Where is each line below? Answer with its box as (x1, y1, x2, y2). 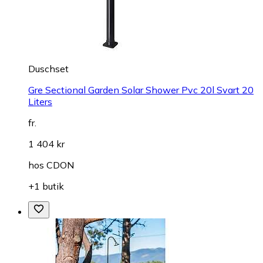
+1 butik (28, 180, 64, 192)
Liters (28, 95, 52, 107)
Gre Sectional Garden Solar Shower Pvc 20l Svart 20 (28, 83, 254, 96)
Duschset (28, 62, 69, 75)
